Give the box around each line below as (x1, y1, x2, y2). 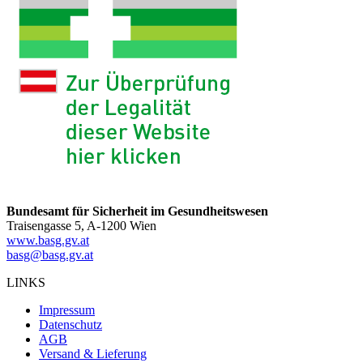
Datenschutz (39, 317, 102, 331)
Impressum (39, 302, 95, 317)
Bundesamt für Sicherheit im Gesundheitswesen (6, 203, 268, 218)
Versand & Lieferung (39, 346, 147, 361)
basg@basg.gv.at (6, 247, 93, 262)
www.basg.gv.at (6, 233, 89, 247)
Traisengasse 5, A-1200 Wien (6, 218, 156, 233)
